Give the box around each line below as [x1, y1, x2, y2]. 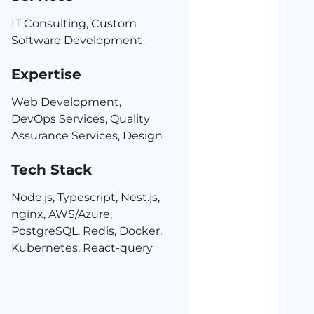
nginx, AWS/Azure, [11, 207, 112, 221]
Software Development [11, 34, 142, 47]
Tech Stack [11, 161, 92, 178]
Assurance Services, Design [11, 129, 163, 142]
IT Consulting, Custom [11, 17, 137, 30]
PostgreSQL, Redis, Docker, [11, 224, 162, 238]
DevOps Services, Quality [11, 112, 150, 125]
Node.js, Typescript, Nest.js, [11, 191, 160, 204]
